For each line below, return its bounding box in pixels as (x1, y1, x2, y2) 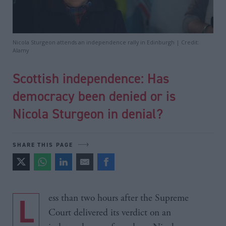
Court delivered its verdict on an (48, 206, 171, 219)
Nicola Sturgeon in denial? (13, 104, 163, 122)
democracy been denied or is (13, 87, 176, 104)
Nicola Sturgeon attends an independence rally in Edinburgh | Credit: (13, 38, 199, 46)
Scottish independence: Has (13, 69, 169, 87)
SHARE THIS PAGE (13, 140, 73, 148)
